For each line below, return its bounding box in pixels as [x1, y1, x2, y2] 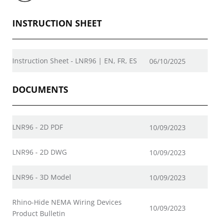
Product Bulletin [12, 209, 65, 218]
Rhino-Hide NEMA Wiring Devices [12, 197, 122, 207]
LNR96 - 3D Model [12, 172, 71, 182]
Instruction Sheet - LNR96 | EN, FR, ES [12, 56, 137, 65]
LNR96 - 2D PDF [12, 122, 63, 132]
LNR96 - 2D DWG [12, 147, 67, 157]
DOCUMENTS [12, 83, 68, 95]
